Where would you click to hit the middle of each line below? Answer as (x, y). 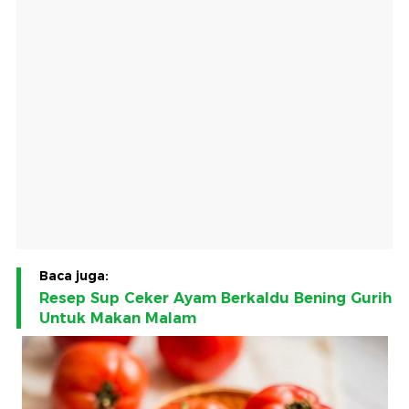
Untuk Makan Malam (118, 319)
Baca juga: (74, 276)
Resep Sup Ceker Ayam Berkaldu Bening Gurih (215, 299)
